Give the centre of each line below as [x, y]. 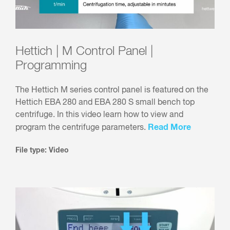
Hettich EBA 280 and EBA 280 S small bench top [105, 103]
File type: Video [42, 151]
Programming [51, 66]
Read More [169, 128]
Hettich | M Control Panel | [84, 52]
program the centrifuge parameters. [82, 128]
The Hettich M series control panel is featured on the [112, 91]
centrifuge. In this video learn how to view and [99, 115]
